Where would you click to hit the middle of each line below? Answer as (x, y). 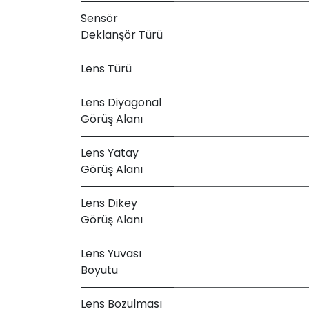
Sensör (99, 18)
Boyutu (99, 270)
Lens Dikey (109, 203)
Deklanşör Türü (122, 34)
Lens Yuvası (111, 253)
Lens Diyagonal (121, 102)
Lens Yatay (110, 152)
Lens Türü (106, 68)
